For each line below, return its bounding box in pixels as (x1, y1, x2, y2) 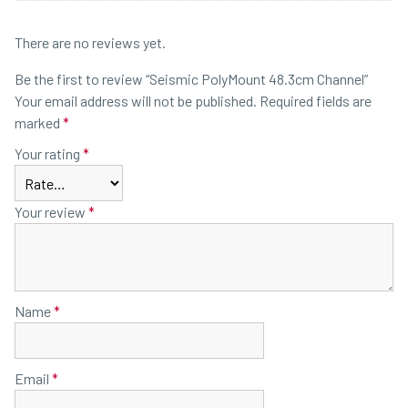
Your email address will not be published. (15, 92, 257, 110)
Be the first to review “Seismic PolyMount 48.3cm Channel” (15, 70, 368, 88)
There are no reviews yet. (15, 34, 166, 52)
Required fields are (260, 92, 372, 110)
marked (15, 114, 63, 132)
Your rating (15, 145, 83, 163)
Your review (15, 203, 88, 221)
